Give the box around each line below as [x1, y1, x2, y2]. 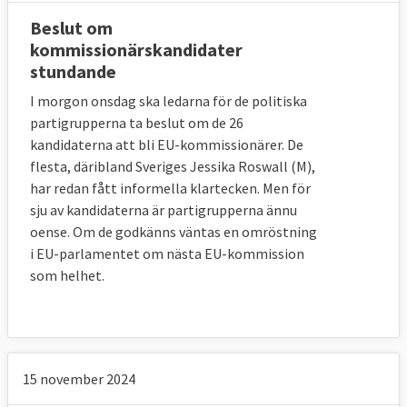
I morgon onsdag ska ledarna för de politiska [30, 91, 307, 110]
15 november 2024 [23, 369, 135, 388]
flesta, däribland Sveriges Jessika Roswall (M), [30, 156, 315, 175]
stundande [30, 59, 116, 83]
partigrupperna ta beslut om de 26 [30, 113, 243, 132]
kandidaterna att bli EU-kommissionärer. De [30, 134, 303, 154]
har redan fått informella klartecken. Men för [30, 178, 311, 197]
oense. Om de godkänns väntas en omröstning [30, 222, 317, 241]
